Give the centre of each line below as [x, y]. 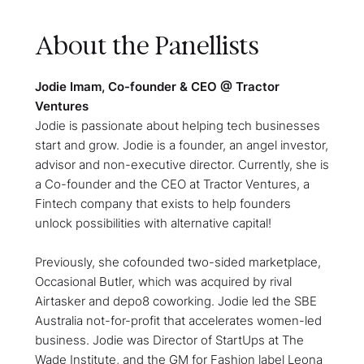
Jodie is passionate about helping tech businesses [177, 126]
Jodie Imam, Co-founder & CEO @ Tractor [157, 87]
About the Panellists [146, 46]
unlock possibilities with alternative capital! [153, 223]
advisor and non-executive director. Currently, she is [182, 165]
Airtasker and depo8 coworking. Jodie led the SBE [175, 301]
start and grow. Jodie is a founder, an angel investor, [181, 145]
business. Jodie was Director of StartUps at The [169, 340]
